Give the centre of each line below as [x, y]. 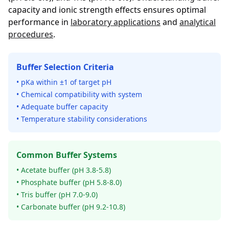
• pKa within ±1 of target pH [64, 82]
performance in [39, 22]
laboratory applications [116, 22]
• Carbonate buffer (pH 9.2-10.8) [71, 207]
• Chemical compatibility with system [79, 94]
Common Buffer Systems [67, 155]
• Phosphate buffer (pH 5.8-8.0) [69, 182]
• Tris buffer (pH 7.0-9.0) [57, 194]
